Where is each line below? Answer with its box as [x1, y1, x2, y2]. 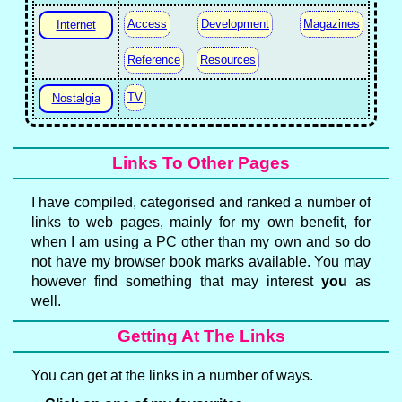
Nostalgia [51, 92, 100, 105]
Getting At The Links [117, 327, 285, 345]
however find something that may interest [31, 274, 321, 289]
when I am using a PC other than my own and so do [31, 234, 371, 249]
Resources [200, 53, 256, 66]
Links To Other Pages [112, 153, 290, 172]
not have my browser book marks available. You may [31, 254, 371, 269]
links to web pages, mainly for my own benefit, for [31, 214, 371, 230]
